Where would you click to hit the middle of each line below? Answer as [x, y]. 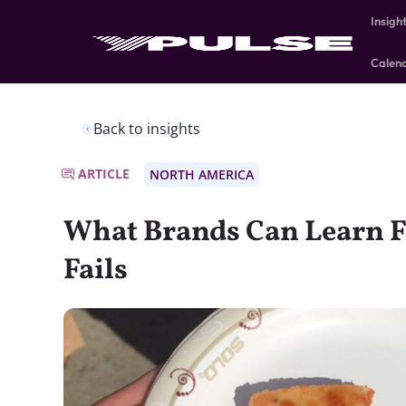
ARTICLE [104, 174]
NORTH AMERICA [202, 174]
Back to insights [147, 129]
